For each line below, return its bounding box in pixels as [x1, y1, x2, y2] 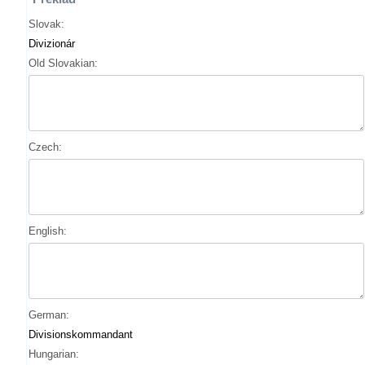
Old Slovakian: [29, 57, 98, 69]
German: [29, 309, 69, 321]
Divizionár [29, 37, 75, 50]
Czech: [29, 141, 62, 153]
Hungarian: [29, 348, 79, 360]
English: [29, 225, 67, 237]
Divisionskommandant [29, 328, 133, 341]
